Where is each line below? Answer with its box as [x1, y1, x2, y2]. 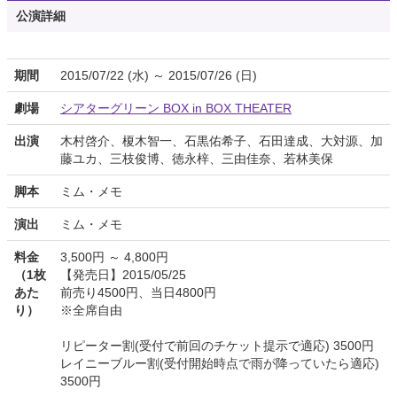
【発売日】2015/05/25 [60, 268, 186, 283]
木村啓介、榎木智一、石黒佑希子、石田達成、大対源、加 [60, 134, 383, 149]
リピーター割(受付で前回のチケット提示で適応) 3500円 [60, 339, 374, 354]
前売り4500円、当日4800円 [60, 285, 216, 300]
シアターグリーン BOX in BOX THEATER [60, 101, 292, 116]
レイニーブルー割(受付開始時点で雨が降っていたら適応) [60, 356, 379, 371]
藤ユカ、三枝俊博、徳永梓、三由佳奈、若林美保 [60, 152, 333, 167]
